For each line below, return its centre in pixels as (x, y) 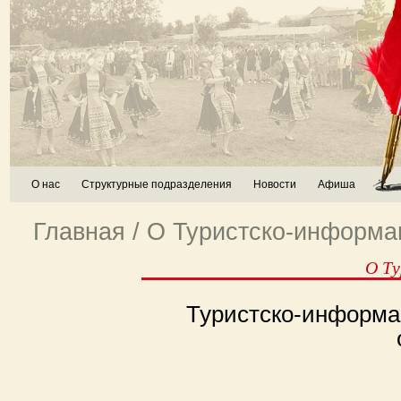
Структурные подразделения (157, 184)
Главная (79, 232)
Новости (275, 184)
